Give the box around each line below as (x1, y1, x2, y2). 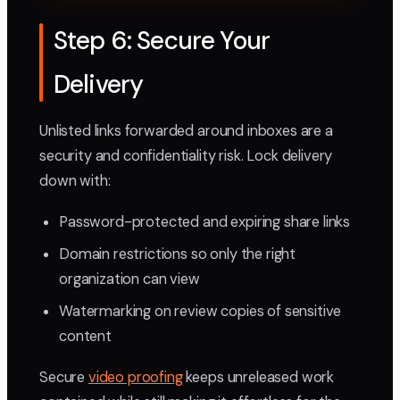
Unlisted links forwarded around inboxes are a (39, 121, 333, 141)
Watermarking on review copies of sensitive (59, 302, 342, 321)
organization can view (59, 270, 200, 289)
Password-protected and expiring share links (59, 212, 351, 232)
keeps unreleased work (182, 368, 335, 387)
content (59, 327, 112, 346)
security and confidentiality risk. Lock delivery (39, 146, 333, 166)
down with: (39, 171, 111, 191)
